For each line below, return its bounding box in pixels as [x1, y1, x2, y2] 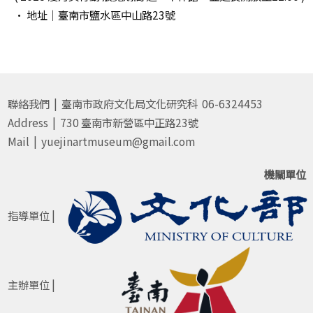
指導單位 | [7, 207, 55, 223]
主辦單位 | [7, 276, 55, 292]
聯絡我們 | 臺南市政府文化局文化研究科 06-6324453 [7, 96, 263, 111]
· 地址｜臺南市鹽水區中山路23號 [13, 7, 175, 22]
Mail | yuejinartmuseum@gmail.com [7, 133, 195, 149]
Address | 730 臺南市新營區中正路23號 [7, 115, 198, 130]
